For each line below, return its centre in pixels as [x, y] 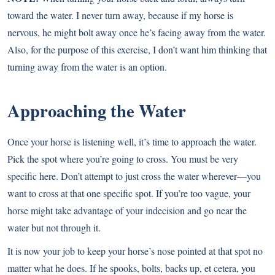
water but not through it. [54, 227]
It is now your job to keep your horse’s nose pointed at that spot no [135, 250]
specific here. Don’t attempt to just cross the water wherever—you [134, 176]
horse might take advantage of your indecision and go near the [127, 210]
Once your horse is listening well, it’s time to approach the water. [132, 141]
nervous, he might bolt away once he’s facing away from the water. [137, 32]
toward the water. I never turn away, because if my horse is [120, 15]
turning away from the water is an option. [87, 66]
